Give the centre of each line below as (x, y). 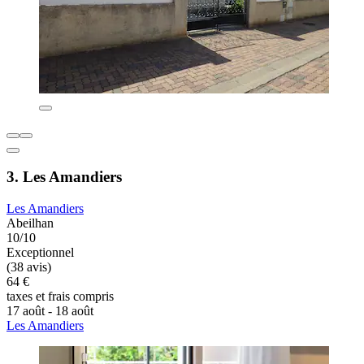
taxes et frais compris (60, 297)
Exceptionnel (40, 253)
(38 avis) (29, 267)
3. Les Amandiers (64, 177)
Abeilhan (30, 223)
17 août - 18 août (50, 311)
